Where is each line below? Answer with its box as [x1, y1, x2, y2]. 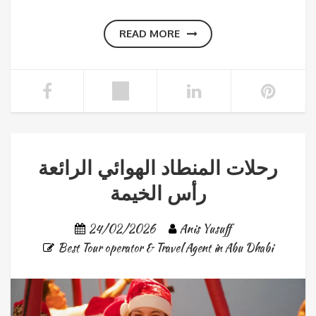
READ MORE [119, 27, 180, 41]
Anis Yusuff [179, 221, 231, 238]
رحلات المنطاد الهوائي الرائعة [38, 154, 278, 181]
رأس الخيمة [109, 180, 207, 206]
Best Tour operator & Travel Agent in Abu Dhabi [58, 240, 273, 257]
